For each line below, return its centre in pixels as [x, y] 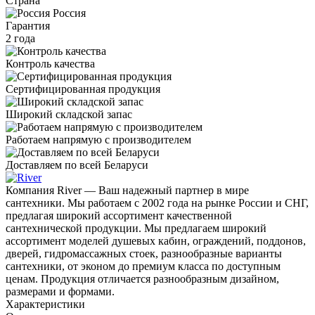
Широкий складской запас [69, 114]
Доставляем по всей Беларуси [77, 165]
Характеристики [45, 304]
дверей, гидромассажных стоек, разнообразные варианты [144, 253]
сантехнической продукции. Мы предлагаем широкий [136, 228]
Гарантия [28, 25]
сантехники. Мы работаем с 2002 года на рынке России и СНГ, [157, 202]
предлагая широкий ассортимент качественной [119, 215]
